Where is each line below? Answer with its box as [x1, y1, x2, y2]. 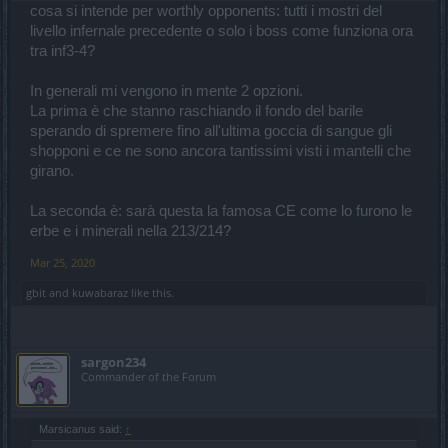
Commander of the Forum [81, 368, 216, 384]
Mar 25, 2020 [30, 254, 95, 270]
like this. [128, 284, 174, 300]
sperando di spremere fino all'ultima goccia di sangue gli [30, 122, 392, 139]
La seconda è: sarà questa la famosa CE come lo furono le [30, 202, 412, 219]
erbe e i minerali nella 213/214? [30, 222, 231, 239]
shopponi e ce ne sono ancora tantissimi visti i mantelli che [30, 142, 411, 159]
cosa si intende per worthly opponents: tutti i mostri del [30, 2, 382, 19]
